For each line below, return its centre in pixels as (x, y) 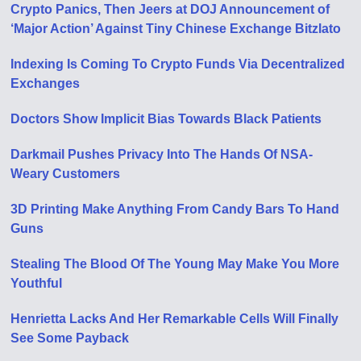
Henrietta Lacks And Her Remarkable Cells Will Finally (175, 318)
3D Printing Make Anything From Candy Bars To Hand (175, 209)
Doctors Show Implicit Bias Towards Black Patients (166, 118)
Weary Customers (66, 173)
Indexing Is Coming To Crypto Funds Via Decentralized (178, 64)
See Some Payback (70, 338)
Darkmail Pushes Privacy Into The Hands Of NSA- (162, 154)
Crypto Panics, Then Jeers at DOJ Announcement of (170, 9)
